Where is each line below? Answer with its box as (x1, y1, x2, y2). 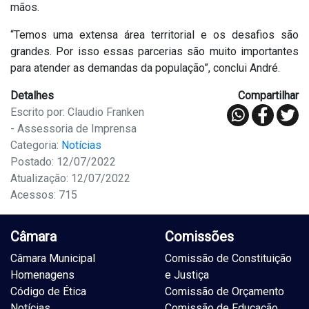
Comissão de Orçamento (165, 285, 284, 299)
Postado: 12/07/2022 (10, 155, 116, 169)
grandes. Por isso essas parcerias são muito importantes (10, 45, 299, 59)
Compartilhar (238, 89, 299, 103)
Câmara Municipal (10, 252, 95, 266)
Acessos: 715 (10, 188, 77, 202)
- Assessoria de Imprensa (10, 122, 137, 136)
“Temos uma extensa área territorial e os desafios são (10, 28, 299, 42)
